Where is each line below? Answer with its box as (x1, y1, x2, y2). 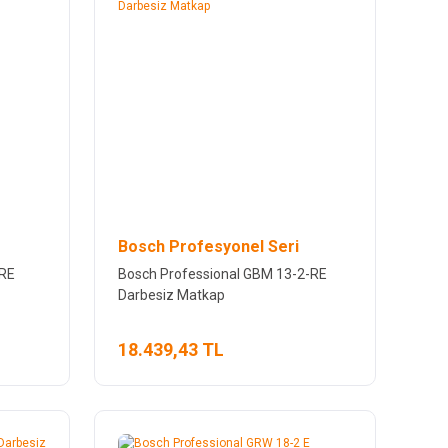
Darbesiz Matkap (117, 286, 225, 303)
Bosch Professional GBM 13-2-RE (117, 265, 327, 282)
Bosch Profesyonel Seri (117, 236, 299, 256)
